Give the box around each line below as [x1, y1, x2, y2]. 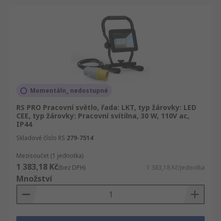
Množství [16, 173, 52, 184]
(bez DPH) [58, 163, 85, 172]
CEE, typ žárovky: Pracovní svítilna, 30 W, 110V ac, [16, 111, 189, 120]
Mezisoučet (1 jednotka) [16, 151, 83, 160]
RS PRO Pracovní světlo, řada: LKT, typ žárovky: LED [16, 103, 196, 112]
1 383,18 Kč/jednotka [147, 163, 205, 172]
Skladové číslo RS [16, 134, 65, 142]
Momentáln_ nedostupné [30, 86, 108, 95]
